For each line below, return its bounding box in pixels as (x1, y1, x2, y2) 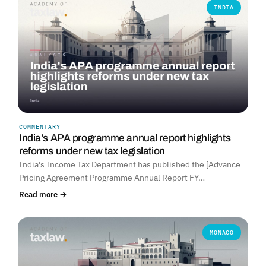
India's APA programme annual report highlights (19, 132, 231, 144)
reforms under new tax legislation (19, 145, 165, 157)
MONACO (210, 229, 234, 237)
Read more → (19, 189, 67, 200)
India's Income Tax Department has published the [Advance (19, 159, 240, 170)
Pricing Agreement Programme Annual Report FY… (19, 172, 205, 183)
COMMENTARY (19, 123, 61, 131)
